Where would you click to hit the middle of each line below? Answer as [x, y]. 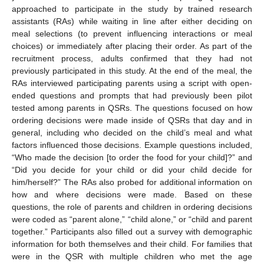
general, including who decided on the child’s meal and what [132, 133]
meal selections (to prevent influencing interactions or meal [132, 34]
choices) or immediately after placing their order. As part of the [132, 46]
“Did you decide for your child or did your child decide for [132, 170]
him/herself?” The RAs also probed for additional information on [132, 182]
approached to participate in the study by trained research [132, 9]
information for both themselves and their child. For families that [132, 244]
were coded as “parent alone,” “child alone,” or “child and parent [132, 220]
